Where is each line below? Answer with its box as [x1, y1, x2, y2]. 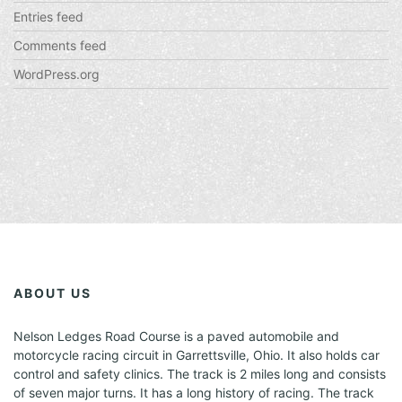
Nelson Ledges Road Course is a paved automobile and [13, 328, 339, 344]
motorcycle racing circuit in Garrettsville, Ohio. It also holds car [13, 347, 380, 363]
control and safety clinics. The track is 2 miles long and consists [13, 366, 386, 381]
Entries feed [13, 9, 83, 24]
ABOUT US [13, 285, 92, 301]
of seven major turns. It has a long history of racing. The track [13, 385, 374, 400]
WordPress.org [13, 66, 100, 82]
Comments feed [13, 38, 107, 53]
